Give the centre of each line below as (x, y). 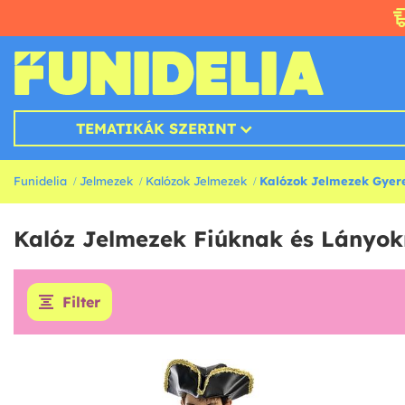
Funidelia (40, 181)
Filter (81, 302)
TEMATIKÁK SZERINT (155, 129)
